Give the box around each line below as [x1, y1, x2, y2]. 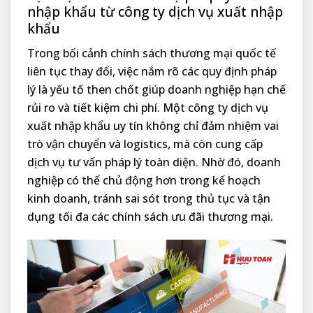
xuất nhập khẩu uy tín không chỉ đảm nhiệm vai [27, 117, 279, 133]
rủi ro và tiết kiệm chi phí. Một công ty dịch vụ [27, 99, 268, 115]
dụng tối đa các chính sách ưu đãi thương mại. [27, 208, 273, 224]
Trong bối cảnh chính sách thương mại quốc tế [27, 45, 276, 61]
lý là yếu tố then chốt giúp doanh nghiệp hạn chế [27, 81, 286, 97]
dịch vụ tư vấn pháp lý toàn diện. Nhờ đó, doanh [27, 154, 281, 170]
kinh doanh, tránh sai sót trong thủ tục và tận [27, 190, 270, 206]
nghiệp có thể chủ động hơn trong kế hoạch [27, 172, 261, 188]
